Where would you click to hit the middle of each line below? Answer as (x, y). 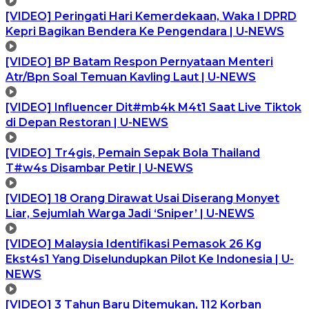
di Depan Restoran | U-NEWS (87, 122)
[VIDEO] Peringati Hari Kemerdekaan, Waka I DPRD (151, 16)
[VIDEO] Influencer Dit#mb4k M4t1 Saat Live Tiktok (153, 107)
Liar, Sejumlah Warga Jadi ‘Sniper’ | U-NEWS (130, 213)
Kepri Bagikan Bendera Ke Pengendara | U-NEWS (145, 31)
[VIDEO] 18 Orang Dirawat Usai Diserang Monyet (142, 198)
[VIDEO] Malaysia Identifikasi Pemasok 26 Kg (133, 243)
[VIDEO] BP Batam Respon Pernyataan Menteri (139, 61)
